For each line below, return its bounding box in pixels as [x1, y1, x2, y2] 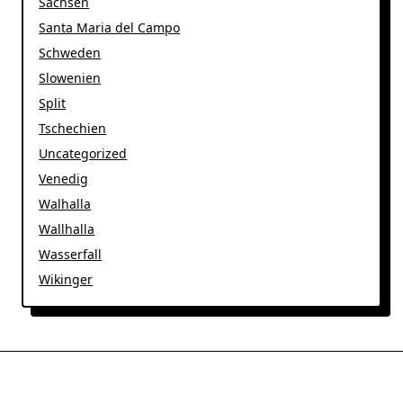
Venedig [39, 169, 89, 187]
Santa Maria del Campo [39, 18, 181, 36]
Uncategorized [39, 144, 128, 162]
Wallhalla [39, 219, 95, 237]
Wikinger [39, 270, 94, 288]
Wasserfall [39, 245, 103, 263]
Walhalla [39, 194, 92, 212]
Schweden [39, 43, 102, 61]
